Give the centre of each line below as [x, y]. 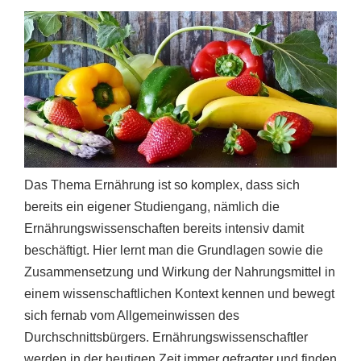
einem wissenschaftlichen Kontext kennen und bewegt [179, 294]
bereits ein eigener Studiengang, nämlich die [152, 207]
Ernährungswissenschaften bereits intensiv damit [164, 229]
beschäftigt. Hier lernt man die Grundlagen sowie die [174, 251]
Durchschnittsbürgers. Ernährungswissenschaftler [166, 338]
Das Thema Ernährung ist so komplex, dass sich [162, 185]
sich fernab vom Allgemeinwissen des [132, 316]
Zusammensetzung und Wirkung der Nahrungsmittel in [180, 272]
